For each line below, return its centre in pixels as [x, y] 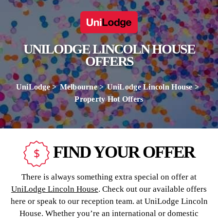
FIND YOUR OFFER [122, 152]
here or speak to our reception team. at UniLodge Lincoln [109, 201]
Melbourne [79, 87]
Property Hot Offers [109, 99]
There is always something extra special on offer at [109, 177]
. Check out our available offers [153, 189]
